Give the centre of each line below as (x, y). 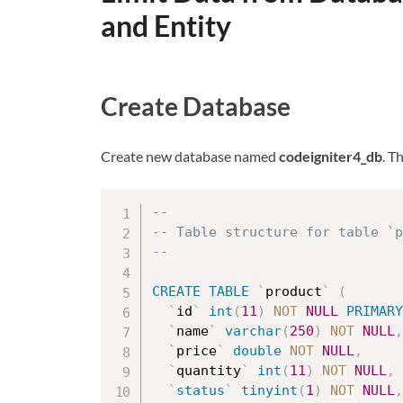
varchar (253, 331)
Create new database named (190, 157)
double (257, 351)
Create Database (196, 107)
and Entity (166, 26)
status (201, 391)
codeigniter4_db (331, 157)
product (294, 292)
